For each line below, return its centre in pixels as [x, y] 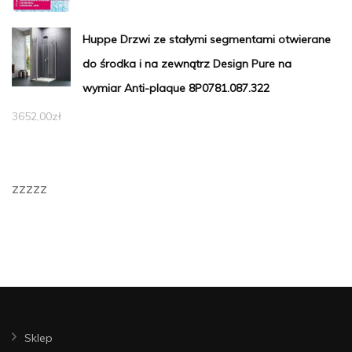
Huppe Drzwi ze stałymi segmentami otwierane [207, 39]
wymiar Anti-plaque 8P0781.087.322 [176, 88]
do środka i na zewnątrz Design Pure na [187, 63]
